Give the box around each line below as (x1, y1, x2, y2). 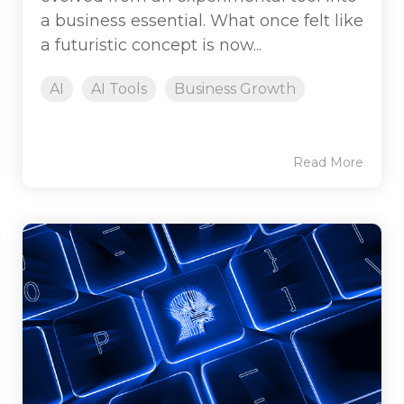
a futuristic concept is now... (41, 34, 262, 55)
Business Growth (174, 79, 296, 97)
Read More (293, 153, 363, 170)
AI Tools (91, 79, 147, 97)
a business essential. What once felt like (41, 10, 363, 31)
